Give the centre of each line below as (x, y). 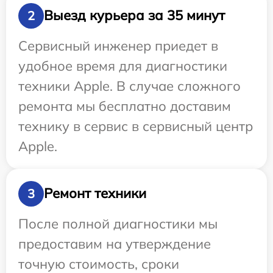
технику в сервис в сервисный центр (136, 126)
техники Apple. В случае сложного (129, 86)
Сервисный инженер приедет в (118, 45)
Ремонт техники (95, 193)
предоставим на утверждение (115, 243)
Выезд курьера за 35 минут (134, 16)
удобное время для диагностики (123, 66)
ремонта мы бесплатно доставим (125, 106)
